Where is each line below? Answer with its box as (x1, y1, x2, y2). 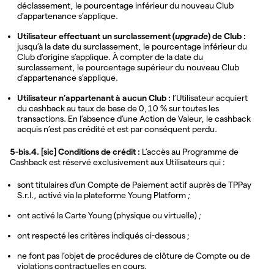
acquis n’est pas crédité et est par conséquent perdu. (17, 124, 217, 134)
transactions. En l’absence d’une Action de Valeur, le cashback (17, 113, 251, 124)
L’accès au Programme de (140, 146, 239, 157)
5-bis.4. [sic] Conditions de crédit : (10, 146, 140, 157)
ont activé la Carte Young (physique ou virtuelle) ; (17, 210, 201, 220)
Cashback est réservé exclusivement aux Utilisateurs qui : (10, 157, 225, 167)
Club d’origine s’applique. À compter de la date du (17, 51, 203, 62)
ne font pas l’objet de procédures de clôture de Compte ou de (17, 250, 250, 261)
